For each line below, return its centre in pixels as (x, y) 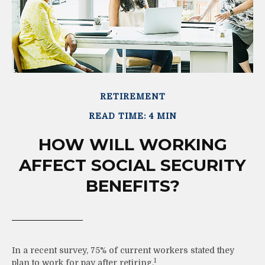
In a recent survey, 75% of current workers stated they (123, 250)
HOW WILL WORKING (132, 144)
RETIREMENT (132, 96)
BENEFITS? (132, 185)
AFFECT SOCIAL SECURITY (132, 165)
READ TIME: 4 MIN (132, 116)
